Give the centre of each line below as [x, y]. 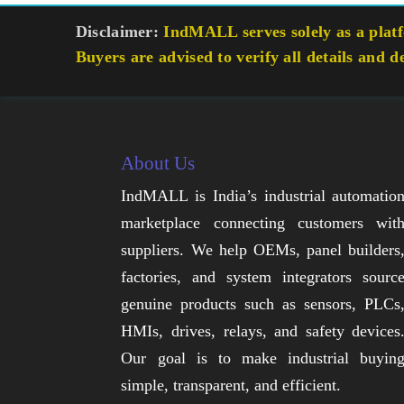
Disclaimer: [117, 31]
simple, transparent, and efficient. [231, 386]
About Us [158, 164]
